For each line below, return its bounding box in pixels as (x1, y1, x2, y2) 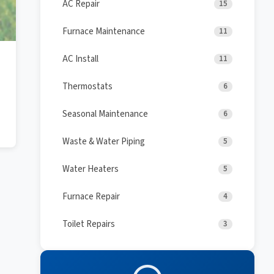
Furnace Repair (62, 190, 120, 203)
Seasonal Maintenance (62, 108, 148, 120)
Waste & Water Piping (62, 135, 145, 148)
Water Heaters (62, 163, 119, 176)
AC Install (62, 53, 98, 65)
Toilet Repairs (62, 218, 115, 231)
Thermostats (62, 80, 113, 93)
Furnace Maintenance (62, 25, 145, 38)
